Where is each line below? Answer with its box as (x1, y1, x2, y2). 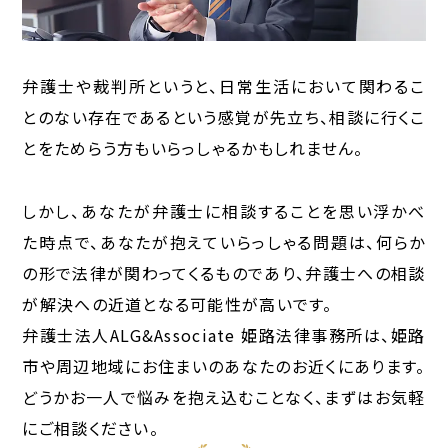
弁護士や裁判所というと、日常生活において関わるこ (22, 74, 426, 99)
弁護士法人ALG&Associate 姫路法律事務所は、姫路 (22, 323, 426, 348)
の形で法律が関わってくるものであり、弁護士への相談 (22, 261, 426, 286)
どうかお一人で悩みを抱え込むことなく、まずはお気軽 (22, 385, 426, 410)
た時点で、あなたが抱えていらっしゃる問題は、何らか (22, 230, 426, 255)
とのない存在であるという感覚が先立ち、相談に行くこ (22, 105, 426, 130)
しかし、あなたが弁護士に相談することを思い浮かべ (22, 199, 426, 224)
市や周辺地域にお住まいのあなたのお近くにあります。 (22, 354, 426, 379)
